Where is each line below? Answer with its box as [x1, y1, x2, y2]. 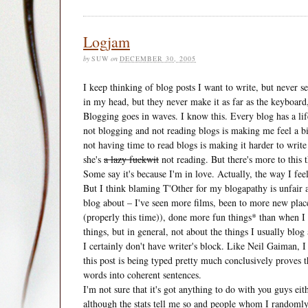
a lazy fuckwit [104, 152, 159, 166]
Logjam [83, 31, 130, 52]
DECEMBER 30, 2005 [120, 53, 196, 63]
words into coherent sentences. [83, 267, 201, 281]
